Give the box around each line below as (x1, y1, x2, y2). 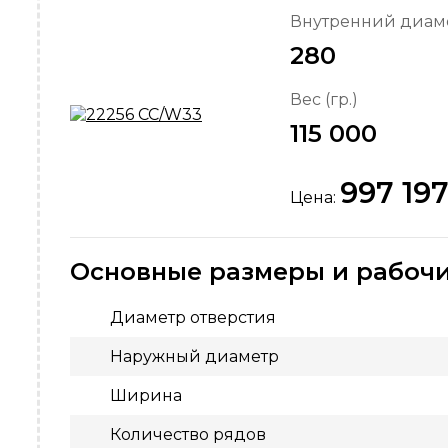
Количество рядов (110, 425, 266, 444)
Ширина (110, 386, 182, 405)
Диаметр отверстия (110, 308, 276, 327)
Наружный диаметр (110, 347, 279, 366)
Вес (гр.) (290, 90, 358, 109)
